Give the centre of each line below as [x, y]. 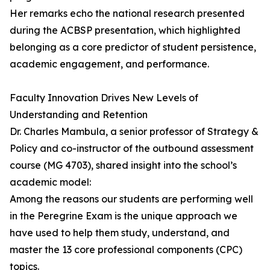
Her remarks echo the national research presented [127, 14]
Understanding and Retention [79, 115]
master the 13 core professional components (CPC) [126, 250]
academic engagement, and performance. [109, 64]
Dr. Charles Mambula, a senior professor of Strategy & [134, 132]
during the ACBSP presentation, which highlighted [125, 30]
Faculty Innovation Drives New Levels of [104, 98]
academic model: [50, 182]
